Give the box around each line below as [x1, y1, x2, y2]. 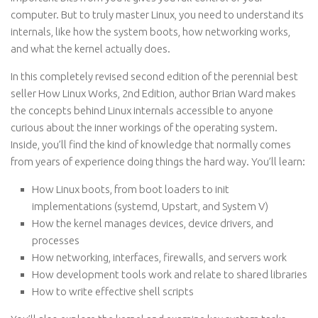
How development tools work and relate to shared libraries [32, 268, 307, 280]
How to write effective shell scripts [32, 285, 194, 297]
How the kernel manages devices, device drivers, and [32, 217, 273, 229]
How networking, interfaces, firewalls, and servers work [32, 251, 287, 263]
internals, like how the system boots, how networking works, [11, 26, 290, 38]
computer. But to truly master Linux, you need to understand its [11, 9, 304, 21]
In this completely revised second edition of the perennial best [11, 70, 298, 82]
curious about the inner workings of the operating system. [11, 121, 278, 133]
